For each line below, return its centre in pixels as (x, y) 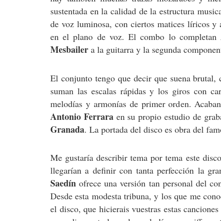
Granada (67, 129)
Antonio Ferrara (82, 116)
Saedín (63, 183)
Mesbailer (69, 50)
